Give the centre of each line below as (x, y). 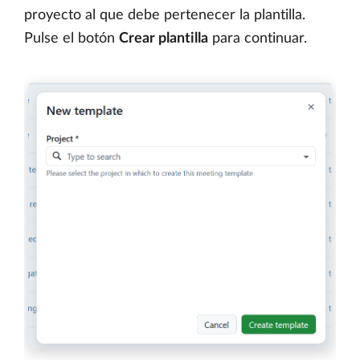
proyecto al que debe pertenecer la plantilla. (165, 16)
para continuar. (258, 39)
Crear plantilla (164, 39)
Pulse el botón (72, 39)
